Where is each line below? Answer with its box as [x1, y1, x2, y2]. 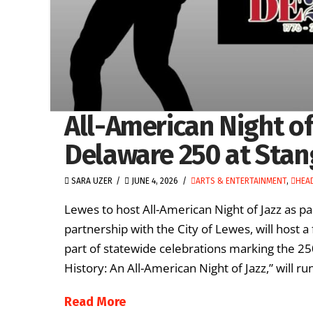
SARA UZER [69, 176, 112, 187]
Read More [64, 293, 126, 310]
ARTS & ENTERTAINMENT [195, 176, 286, 187]
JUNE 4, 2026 [129, 176, 179, 187]
